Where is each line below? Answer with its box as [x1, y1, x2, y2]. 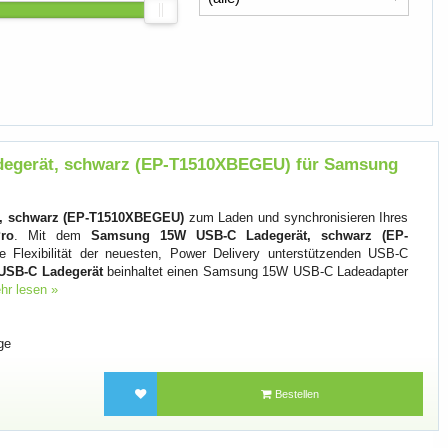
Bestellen [272, 387, 320, 400]
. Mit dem [14, 228, 92, 244]
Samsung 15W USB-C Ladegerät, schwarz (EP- [91, 228, 409, 244]
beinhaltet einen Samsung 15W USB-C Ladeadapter [102, 264, 409, 280]
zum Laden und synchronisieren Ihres [184, 210, 409, 226]
